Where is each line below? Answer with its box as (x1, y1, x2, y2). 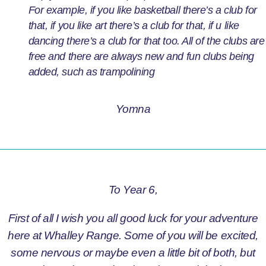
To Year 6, (108, 182, 158, 196)
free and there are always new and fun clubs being (28, 50, 254, 63)
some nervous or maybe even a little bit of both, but (11, 246, 255, 259)
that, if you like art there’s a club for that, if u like (28, 20, 239, 32)
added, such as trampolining (28, 66, 155, 78)
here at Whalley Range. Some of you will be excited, (8, 229, 258, 242)
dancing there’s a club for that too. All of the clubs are (28, 35, 265, 47)
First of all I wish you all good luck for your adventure (8, 211, 258, 225)
